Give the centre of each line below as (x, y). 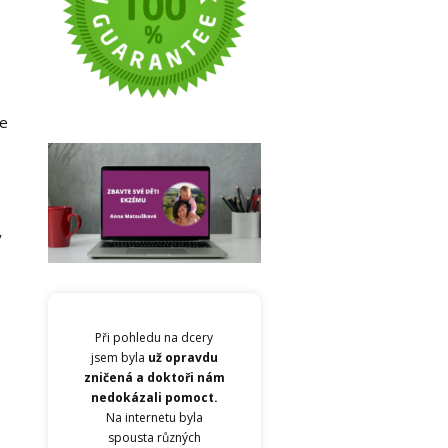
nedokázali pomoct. (154, 398)
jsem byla (119, 358)
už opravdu (182, 358)
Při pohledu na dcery (154, 338)
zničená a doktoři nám (154, 378)
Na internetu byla (154, 418)
